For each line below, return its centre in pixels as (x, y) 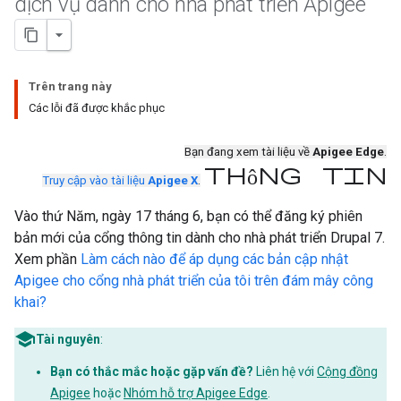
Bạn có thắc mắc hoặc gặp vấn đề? (152, 371)
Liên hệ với (285, 371)
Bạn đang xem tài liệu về (248, 152)
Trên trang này (70, 86)
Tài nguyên (68, 339)
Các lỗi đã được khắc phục (97, 108)
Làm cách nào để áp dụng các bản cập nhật (214, 259)
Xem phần (47, 259)
